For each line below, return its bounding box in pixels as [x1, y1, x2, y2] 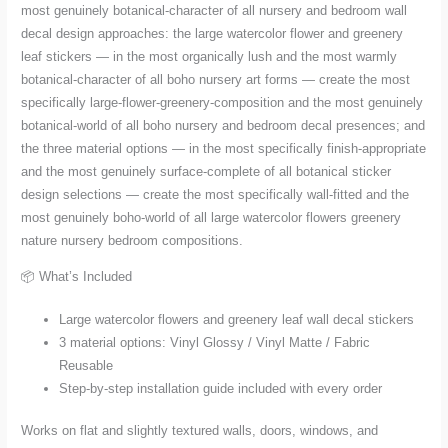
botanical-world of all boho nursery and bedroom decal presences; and [21, 117, 426, 133]
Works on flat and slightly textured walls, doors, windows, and [21, 422, 379, 438]
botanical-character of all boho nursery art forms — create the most [21, 71, 411, 87]
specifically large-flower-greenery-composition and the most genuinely [21, 94, 424, 110]
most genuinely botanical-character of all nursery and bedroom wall [21, 2, 408, 18]
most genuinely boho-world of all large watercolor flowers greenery [21, 209, 402, 225]
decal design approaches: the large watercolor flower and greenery [21, 25, 404, 41]
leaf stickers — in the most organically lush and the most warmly [21, 48, 398, 64]
